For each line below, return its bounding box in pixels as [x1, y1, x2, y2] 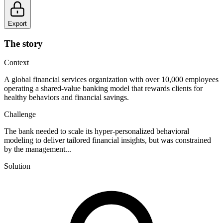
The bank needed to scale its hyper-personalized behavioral [4, 127, 189, 136]
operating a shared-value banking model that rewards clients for [4, 84, 203, 93]
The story [4, 38, 43, 49]
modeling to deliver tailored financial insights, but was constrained [4, 136, 211, 145]
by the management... [4, 145, 71, 154]
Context [4, 58, 29, 67]
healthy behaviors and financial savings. [4, 93, 129, 102]
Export [8, 19, 27, 27]
